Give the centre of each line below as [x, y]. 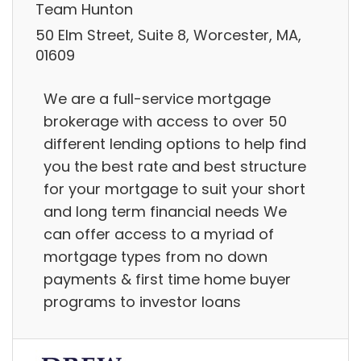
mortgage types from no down [156, 257]
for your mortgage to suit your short [174, 189]
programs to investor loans [142, 302]
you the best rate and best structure [175, 167]
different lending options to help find [175, 144]
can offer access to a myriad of [159, 234]
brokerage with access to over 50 [165, 122]
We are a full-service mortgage [157, 99]
